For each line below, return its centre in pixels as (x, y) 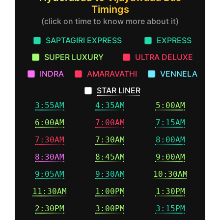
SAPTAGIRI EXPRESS (84, 40)
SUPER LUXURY (74, 57)
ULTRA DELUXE (164, 57)
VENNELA (179, 74)
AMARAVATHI (112, 74)
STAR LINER (119, 90)
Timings (110, 9)
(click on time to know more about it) (110, 21)
